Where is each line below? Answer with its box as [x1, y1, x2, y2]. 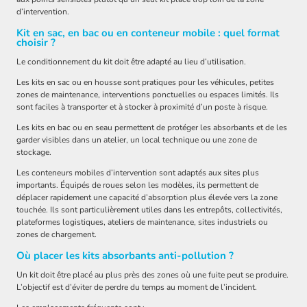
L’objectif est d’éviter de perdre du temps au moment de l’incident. [16, 282, 257, 293]
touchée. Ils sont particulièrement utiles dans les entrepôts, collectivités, [16, 204, 282, 216]
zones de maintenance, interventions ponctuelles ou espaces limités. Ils [16, 89, 279, 101]
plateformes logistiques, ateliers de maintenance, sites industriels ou [16, 217, 268, 228]
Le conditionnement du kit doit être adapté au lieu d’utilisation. [16, 56, 246, 68]
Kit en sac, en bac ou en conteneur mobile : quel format [16, 26, 280, 40]
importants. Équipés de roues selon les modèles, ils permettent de [16, 180, 258, 191]
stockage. [16, 147, 51, 158]
